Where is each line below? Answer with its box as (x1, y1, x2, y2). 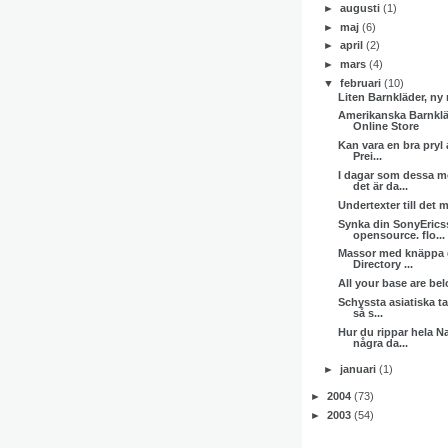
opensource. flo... (352, 228, 445, 241)
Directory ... (352, 258, 413, 271)
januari (340, 363, 380, 376)
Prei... (352, 150, 382, 163)
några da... (352, 336, 408, 349)
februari (340, 76, 385, 89)
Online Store (352, 120, 419, 133)
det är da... (352, 179, 408, 192)
